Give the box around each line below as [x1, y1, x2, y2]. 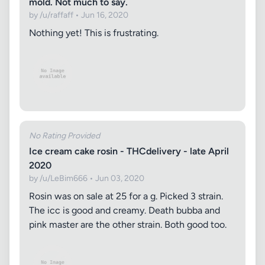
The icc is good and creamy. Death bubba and [29, 205, 220, 216]
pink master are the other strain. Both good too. [29, 219, 227, 230]
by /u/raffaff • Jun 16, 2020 [29, 10, 128, 20]
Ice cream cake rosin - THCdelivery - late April [29, 146, 229, 157]
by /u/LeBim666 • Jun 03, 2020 [29, 173, 144, 183]
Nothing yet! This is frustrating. [29, 27, 159, 38]
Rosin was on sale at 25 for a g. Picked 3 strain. [29, 190, 223, 202]
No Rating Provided [29, 131, 100, 141]
